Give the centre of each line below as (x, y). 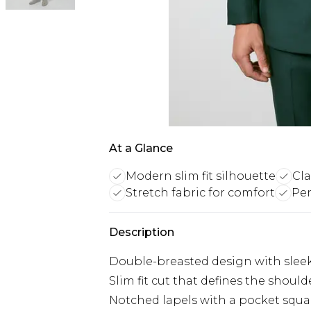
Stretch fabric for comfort (200, 193)
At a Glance (141, 148)
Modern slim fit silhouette (201, 176)
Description (142, 232)
